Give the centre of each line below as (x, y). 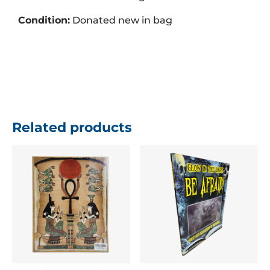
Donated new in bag (121, 20)
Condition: (44, 20)
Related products (72, 128)
